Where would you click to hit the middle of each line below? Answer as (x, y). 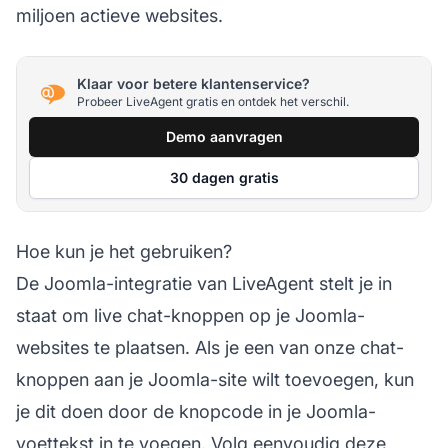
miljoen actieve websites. (119, 15)
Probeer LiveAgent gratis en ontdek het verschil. (213, 102)
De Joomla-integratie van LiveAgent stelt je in (204, 283)
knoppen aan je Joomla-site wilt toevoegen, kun (215, 379)
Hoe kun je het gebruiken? (124, 251)
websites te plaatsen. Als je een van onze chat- (210, 347)
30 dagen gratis (224, 177)
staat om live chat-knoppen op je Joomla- (190, 315)
